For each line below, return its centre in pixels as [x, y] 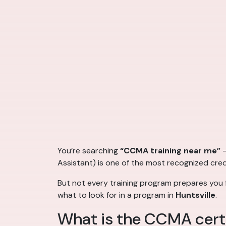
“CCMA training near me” [170, 151]
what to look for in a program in [117, 195]
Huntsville [195, 195]
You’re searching [89, 151]
